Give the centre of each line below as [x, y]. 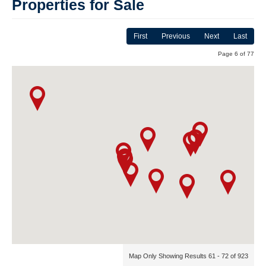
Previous [176, 37]
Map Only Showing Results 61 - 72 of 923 [189, 256]
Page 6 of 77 [236, 54]
